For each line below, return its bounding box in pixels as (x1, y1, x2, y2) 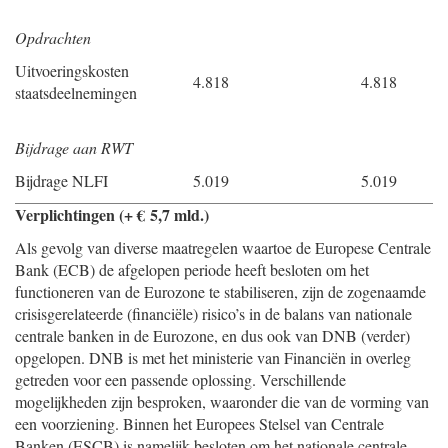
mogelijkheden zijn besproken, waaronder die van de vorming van (15, 391, 429, 412)
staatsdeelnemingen (15, 82, 137, 103)
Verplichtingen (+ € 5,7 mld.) (15, 203, 209, 226)
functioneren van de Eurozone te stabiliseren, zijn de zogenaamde (15, 281, 426, 302)
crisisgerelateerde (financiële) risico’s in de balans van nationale (15, 303, 412, 324)
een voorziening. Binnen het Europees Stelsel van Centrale (15, 413, 384, 434)
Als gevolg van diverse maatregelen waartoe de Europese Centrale (15, 237, 431, 258)
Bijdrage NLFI (15, 170, 108, 191)
